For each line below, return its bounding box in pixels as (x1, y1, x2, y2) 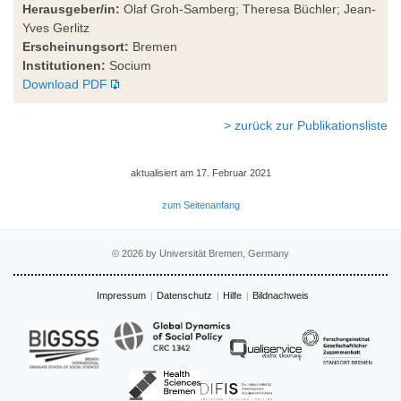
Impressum (97, 289, 146, 301)
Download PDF (22, 76, 107, 91)
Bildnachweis (252, 289, 309, 301)
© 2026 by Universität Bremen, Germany (112, 247, 289, 259)
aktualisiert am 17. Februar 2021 (130, 166, 271, 178)
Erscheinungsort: (22, 38, 129, 54)
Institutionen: (22, 57, 106, 73)
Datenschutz (157, 289, 212, 301)
